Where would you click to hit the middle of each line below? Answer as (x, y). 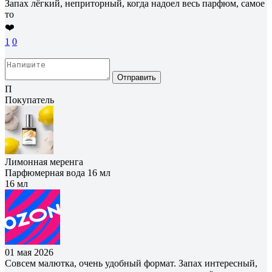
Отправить (137, 77)
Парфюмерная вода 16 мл (58, 172)
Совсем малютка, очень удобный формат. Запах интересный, (131, 263)
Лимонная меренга (44, 161)
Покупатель (29, 100)
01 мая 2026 (29, 252)
